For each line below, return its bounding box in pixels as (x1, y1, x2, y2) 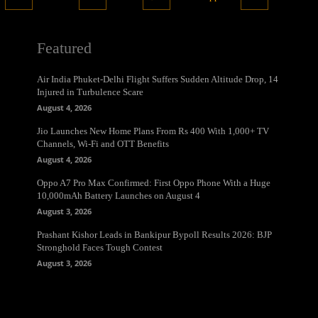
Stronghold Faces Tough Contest (37, 242, 163, 253)
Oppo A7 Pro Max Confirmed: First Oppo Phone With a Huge (37, 177, 270, 189)
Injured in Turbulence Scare (37, 87, 143, 98)
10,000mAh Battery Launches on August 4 (37, 190, 200, 202)
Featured (37, 39, 92, 57)
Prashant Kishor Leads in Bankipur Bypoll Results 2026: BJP (37, 229, 272, 241)
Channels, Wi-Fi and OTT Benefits (37, 138, 169, 150)
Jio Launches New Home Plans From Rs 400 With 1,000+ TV (37, 126, 269, 137)
